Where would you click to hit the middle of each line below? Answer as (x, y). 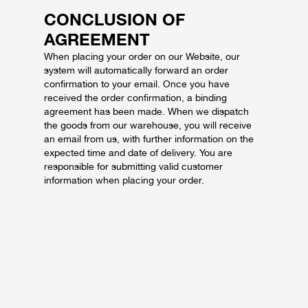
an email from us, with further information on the (149, 139)
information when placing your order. (124, 180)
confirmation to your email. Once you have (137, 84)
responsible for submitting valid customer (133, 166)
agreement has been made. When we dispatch (146, 111)
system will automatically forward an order (136, 70)
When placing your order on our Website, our (142, 56)
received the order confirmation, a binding (135, 98)
